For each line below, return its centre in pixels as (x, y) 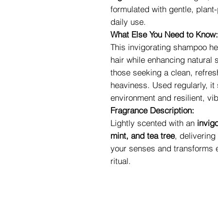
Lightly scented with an (154, 123)
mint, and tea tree (143, 136)
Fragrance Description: (152, 110)
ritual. (121, 161)
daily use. (128, 22)
